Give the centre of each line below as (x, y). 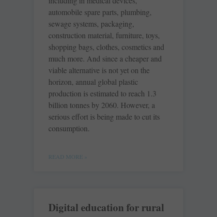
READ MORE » (68, 157)
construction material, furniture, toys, (104, 35)
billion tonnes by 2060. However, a (102, 105)
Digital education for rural (106, 208)
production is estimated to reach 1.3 (102, 93)
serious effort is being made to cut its (104, 117)
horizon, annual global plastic (93, 82)
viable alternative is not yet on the (99, 70)
